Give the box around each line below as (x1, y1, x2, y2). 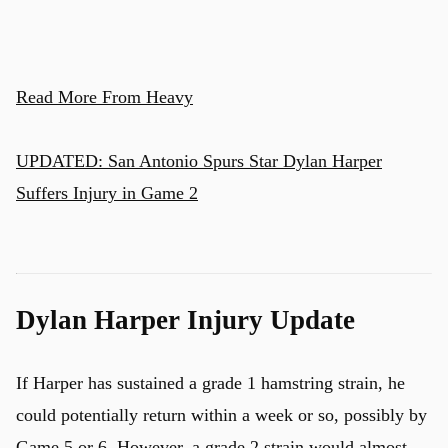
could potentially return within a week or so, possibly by (16, 404, 427, 425)
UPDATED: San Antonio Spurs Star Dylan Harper (16, 150, 382, 171)
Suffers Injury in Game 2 (16, 182, 198, 203)
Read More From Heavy (16, 86, 193, 107)
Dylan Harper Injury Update (16, 305, 355, 336)
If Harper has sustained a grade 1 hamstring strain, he (16, 372, 405, 393)
